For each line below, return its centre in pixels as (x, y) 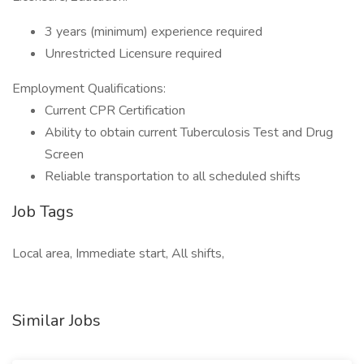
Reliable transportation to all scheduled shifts (173, 176)
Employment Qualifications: (89, 89)
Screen (64, 154)
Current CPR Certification (115, 110)
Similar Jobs (56, 321)
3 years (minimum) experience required (154, 32)
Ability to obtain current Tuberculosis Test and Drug (189, 132)
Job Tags (43, 212)
